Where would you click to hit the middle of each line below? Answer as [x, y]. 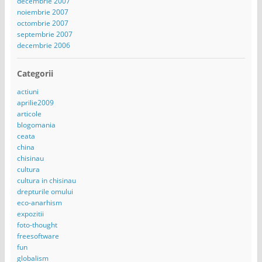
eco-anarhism [39, 203]
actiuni [27, 92]
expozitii [30, 214]
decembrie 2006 [43, 46]
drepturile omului [45, 192]
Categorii [35, 74]
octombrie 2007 [42, 23]
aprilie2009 [35, 103]
